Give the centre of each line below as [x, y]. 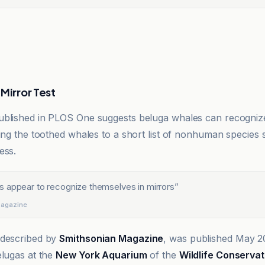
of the [163, 255]
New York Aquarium [101, 255]
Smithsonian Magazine [112, 238]
